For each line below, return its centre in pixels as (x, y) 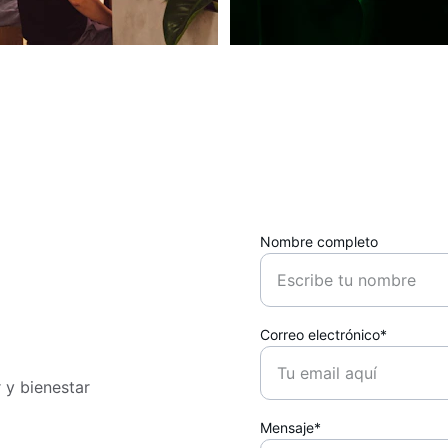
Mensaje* (291, 427)
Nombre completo (319, 241)
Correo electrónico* (324, 334)
